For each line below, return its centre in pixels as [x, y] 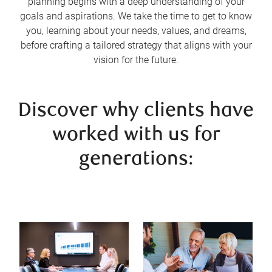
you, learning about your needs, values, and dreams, [136, 31]
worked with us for [136, 136]
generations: [136, 160]
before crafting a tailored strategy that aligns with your [136, 46]
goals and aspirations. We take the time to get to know [136, 16]
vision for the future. [136, 60]
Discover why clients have [136, 112]
